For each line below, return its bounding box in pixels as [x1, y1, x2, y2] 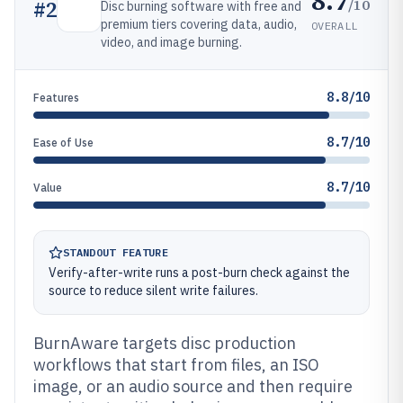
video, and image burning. [101, 34, 242, 50]
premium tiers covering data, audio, [101, 16, 297, 32]
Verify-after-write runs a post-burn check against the [49, 264, 350, 281]
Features [33, 91, 79, 104]
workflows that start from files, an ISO [33, 354, 319, 375]
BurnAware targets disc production [33, 333, 296, 354]
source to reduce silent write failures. [49, 282, 258, 299]
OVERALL [311, 18, 358, 32]
